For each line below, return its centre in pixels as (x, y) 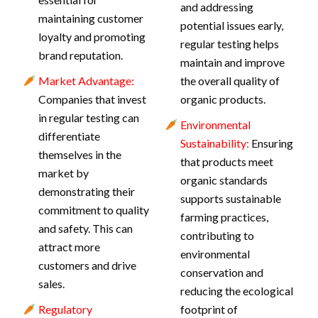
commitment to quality (93, 210)
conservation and (221, 272)
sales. (51, 284)
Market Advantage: (86, 81)
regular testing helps (229, 44)
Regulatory (65, 309)
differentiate (69, 136)
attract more (69, 247)
